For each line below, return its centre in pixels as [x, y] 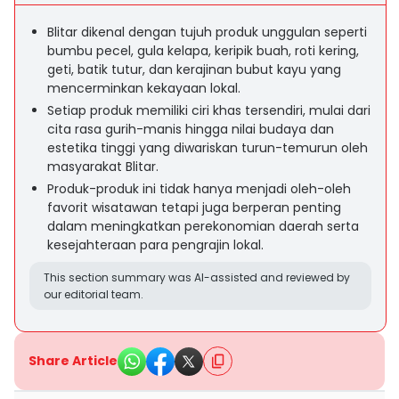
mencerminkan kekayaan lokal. [144, 88]
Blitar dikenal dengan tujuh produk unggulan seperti [207, 32]
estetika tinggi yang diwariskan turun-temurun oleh [208, 148]
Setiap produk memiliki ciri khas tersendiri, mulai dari [209, 110]
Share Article [73, 361]
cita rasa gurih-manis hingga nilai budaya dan [191, 129]
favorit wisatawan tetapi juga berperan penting [194, 208]
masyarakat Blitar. [103, 167]
